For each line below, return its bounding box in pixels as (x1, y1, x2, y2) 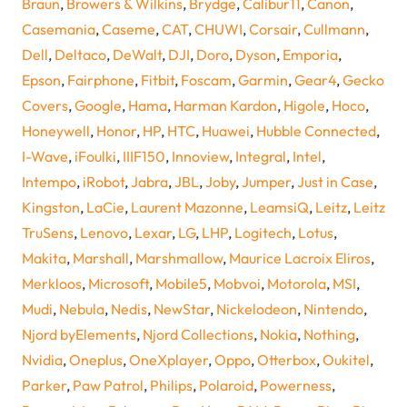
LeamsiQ (250, 198, 309, 217)
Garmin (238, 71, 288, 90)
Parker (22, 376, 66, 395)
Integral (235, 147, 286, 166)
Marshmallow (135, 249, 223, 268)
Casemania (22, 20, 95, 39)
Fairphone (67, 71, 134, 90)
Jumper (242, 173, 291, 192)
